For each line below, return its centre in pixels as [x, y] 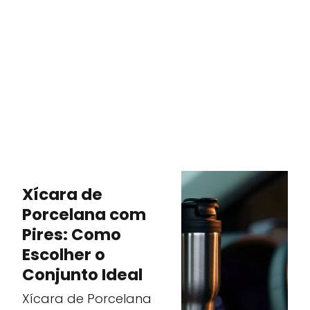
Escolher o [64, 254]
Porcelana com [84, 214]
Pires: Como [72, 234]
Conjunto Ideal [83, 274]
